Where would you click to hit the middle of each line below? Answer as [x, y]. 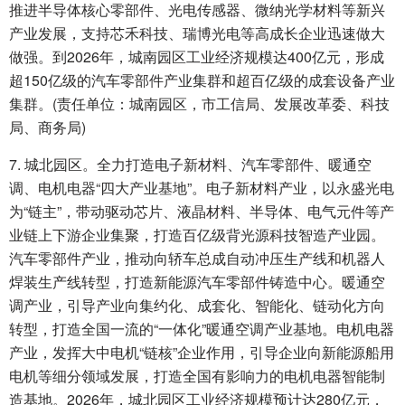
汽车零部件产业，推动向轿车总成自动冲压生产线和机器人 [197, 259]
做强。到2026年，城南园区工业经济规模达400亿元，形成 [197, 57]
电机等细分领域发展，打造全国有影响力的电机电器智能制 [197, 376]
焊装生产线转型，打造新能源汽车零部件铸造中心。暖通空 [197, 282]
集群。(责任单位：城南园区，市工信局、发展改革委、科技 [199, 104]
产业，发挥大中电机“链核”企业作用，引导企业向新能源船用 [202, 353]
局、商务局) [47, 127]
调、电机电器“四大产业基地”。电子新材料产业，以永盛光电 [202, 188]
